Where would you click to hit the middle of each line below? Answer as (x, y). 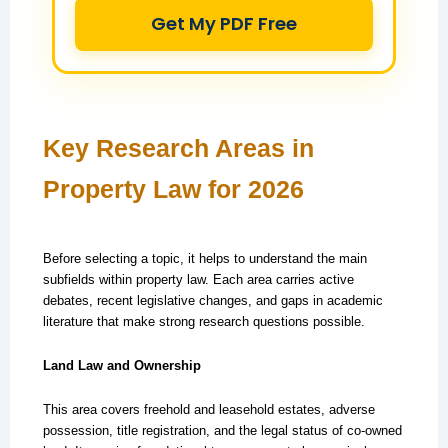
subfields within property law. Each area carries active (198, 280)
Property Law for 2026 (173, 188)
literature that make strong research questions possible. (203, 322)
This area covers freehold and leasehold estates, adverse (208, 409)
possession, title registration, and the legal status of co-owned (222, 430)
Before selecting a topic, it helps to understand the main (204, 259)
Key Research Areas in (178, 147)
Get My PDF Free (223, 24)
